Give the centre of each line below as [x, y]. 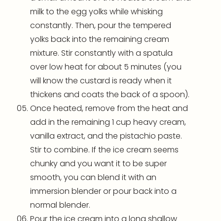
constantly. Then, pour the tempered [101, 26]
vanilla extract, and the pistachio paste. [106, 136]
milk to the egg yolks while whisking [96, 12]
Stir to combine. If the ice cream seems [104, 150]
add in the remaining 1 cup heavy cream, [108, 122]
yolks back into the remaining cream [100, 39]
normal [45, 205]
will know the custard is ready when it [101, 81]
